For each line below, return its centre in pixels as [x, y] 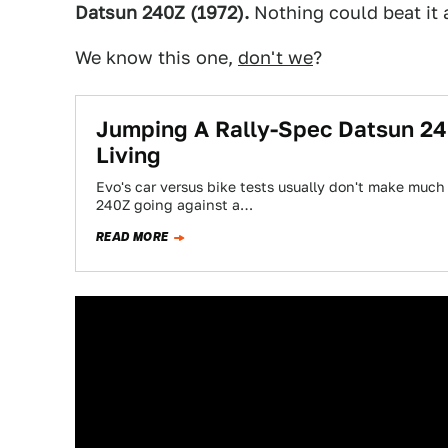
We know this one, [156, 57]
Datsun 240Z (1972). [162, 12]
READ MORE [132, 237]
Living [128, 155]
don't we [275, 57]
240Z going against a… [174, 205]
